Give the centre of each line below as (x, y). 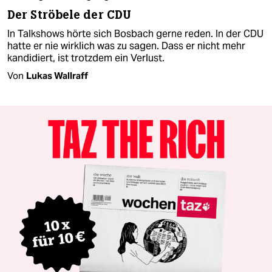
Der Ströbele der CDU (69, 15)
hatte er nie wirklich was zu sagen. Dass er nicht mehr (126, 46)
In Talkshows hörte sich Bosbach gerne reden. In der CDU (135, 33)
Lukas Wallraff (57, 75)
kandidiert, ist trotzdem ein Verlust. (86, 58)
